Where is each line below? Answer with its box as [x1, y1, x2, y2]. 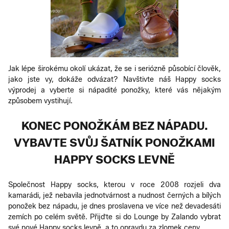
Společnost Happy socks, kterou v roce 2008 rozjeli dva [8, 180, 221, 189]
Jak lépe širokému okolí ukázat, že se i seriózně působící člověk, [8, 64, 221, 73]
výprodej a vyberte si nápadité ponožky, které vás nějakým [8, 85, 221, 95]
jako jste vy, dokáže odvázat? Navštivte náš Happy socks [8, 75, 221, 84]
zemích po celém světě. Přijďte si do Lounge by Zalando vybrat [8, 212, 221, 221]
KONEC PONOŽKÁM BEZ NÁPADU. [21, 119, 208, 133]
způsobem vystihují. [8, 96, 73, 105]
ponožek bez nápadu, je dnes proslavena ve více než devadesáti [8, 201, 221, 211]
